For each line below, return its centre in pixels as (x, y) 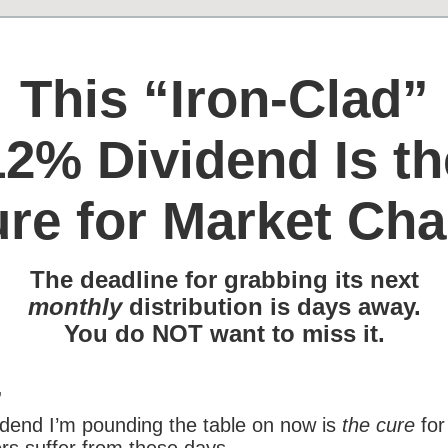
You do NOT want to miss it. (224, 333)
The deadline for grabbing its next (224, 279)
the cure (378, 424)
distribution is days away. (271, 306)
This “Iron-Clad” (224, 98)
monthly (74, 306)
